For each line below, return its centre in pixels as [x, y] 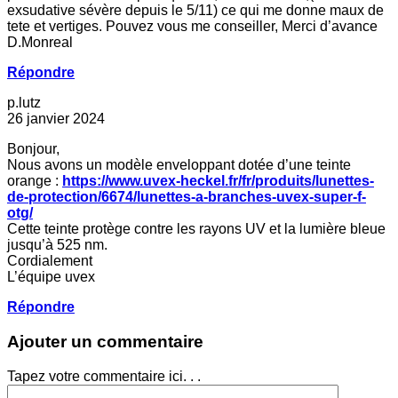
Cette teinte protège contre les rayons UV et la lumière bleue [196, 229]
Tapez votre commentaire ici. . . [104, 376]
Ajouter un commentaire [105, 342]
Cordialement [50, 261]
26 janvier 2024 [56, 119]
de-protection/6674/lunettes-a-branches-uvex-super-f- [187, 197]
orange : [35, 181]
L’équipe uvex [51, 277]
